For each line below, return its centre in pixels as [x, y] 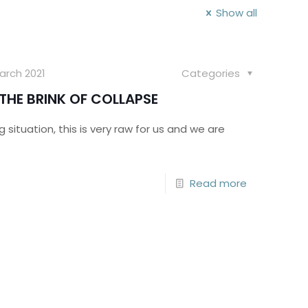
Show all [236, 13]
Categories [212, 73]
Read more [218, 183]
